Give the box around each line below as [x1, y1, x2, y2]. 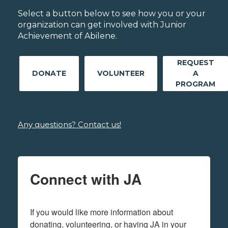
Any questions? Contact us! [18, 120, 121, 130]
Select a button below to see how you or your [18, 9, 206, 19]
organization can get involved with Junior [18, 20, 186, 30]
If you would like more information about [30, 206, 173, 218]
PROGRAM [176, 79, 215, 89]
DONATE [32, 69, 66, 78]
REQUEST [177, 58, 214, 68]
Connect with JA [30, 168, 141, 190]
